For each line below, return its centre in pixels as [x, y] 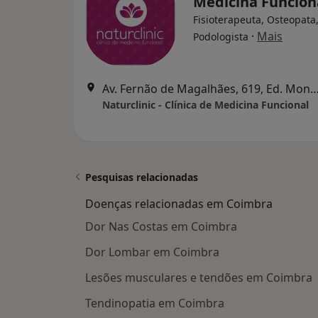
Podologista [221, 37]
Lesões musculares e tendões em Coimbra [199, 278]
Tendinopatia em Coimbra [155, 303]
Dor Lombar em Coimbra [152, 252]
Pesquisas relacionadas [142, 177]
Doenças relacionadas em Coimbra [179, 204]
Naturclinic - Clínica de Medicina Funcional [205, 105]
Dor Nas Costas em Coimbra [161, 226]
